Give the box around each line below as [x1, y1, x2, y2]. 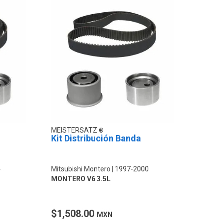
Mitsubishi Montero [51, 165, 111, 173]
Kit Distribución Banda [51, 133, 141, 143]
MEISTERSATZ [51, 126, 99, 134]
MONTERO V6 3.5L [51, 174, 111, 183]
